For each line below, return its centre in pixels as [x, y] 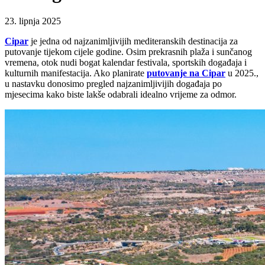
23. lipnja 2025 [33, 21]
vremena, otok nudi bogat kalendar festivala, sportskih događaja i [126, 63]
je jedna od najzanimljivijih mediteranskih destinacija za [133, 41]
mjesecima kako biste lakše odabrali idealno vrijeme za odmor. [121, 95]
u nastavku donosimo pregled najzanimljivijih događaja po [113, 84]
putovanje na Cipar [186, 73]
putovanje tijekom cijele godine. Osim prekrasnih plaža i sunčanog [128, 52]
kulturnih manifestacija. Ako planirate [76, 73]
